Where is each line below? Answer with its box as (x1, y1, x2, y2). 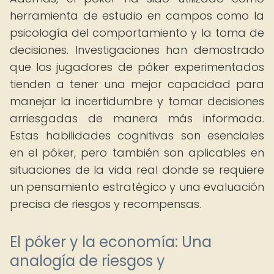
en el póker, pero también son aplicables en (10, 145, 264, 160)
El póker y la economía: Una (10, 232, 212, 252)
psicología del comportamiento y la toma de (10, 25, 264, 40)
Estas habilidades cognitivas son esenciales (10, 128, 264, 143)
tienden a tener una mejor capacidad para (10, 76, 264, 92)
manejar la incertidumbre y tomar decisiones (10, 94, 264, 109)
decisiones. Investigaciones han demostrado (10, 42, 264, 57)
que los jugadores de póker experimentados (10, 59, 264, 75)
